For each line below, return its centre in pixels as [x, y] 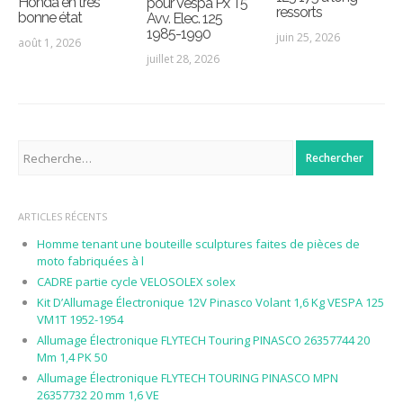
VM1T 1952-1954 [80, 320]
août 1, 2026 [49, 43]
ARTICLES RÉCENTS [62, 217]
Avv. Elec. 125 [185, 18]
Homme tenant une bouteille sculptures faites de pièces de [198, 244]
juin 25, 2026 [309, 38]
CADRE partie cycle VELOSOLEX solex [136, 282]
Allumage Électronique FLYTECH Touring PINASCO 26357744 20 [203, 340]
